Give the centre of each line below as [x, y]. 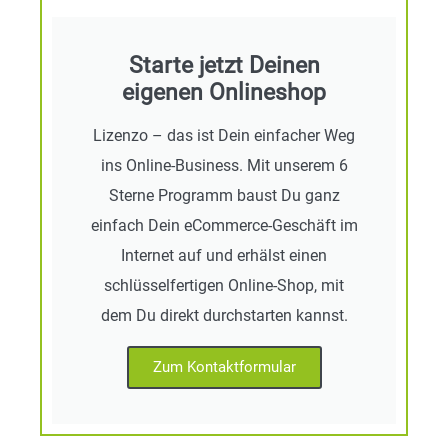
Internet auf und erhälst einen [224, 255]
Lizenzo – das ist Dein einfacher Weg [224, 135]
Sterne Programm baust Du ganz [224, 195]
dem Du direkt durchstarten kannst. [224, 315]
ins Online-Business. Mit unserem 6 [224, 165]
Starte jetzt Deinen [224, 65]
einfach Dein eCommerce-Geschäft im [224, 225]
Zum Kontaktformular [224, 366]
